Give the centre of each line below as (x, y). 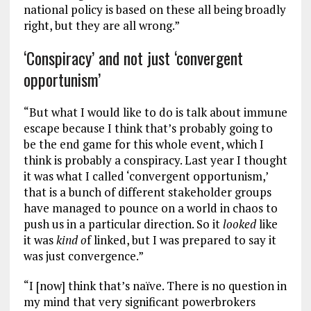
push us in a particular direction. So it (123, 224)
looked (239, 224)
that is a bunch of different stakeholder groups (147, 192)
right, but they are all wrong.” (101, 26)
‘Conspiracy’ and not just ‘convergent (133, 58)
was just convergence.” (83, 256)
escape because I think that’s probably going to (148, 128)
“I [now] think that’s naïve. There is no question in (155, 286)
